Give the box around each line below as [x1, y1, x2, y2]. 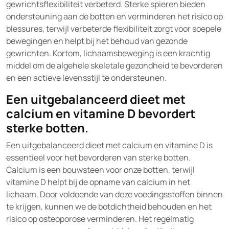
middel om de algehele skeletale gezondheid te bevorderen [6, 60, 223, 71]
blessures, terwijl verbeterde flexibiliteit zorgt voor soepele [6, 23, 221, 34]
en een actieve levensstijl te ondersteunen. [6, 72, 167, 83]
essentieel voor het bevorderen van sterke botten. [6, 152, 191, 163]
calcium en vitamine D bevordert [6, 105, 195, 122]
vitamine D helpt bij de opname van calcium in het [6, 176, 190, 188]
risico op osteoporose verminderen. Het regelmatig [6, 213, 194, 224]
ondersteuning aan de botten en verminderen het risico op [6, 11, 223, 22]
